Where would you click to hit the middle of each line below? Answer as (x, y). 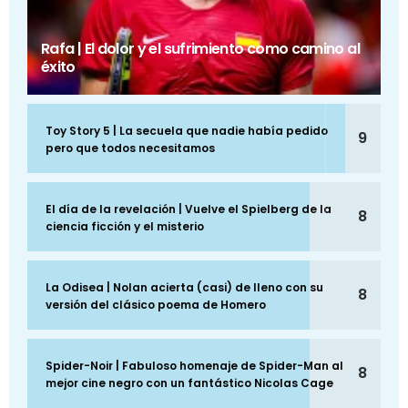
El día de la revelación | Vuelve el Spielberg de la (189, 209)
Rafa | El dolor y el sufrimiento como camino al (200, 49)
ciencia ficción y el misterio (125, 227)
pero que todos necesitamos (130, 148)
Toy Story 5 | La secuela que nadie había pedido (187, 131)
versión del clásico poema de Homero (156, 305)
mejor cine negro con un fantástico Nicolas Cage (189, 383)
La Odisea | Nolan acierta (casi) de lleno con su (184, 288)
